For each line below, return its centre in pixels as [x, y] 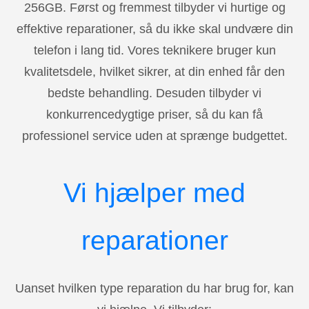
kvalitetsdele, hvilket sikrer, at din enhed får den [154, 71]
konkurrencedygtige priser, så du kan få [154, 114]
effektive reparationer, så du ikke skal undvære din [154, 29]
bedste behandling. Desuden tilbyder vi [154, 93]
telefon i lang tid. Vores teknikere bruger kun [154, 50]
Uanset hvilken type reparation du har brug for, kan [154, 288]
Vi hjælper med [154, 192]
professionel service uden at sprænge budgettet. [154, 136]
